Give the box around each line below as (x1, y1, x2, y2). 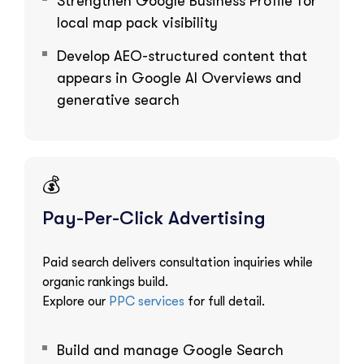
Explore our (42, 293, 109, 309)
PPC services (109, 293, 184, 309)
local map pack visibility (57, 14, 218, 31)
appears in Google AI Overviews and (57, 69, 301, 86)
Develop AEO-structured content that (57, 47, 307, 64)
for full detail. (184, 293, 265, 309)
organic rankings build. (42, 274, 168, 289)
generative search (57, 91, 180, 108)
